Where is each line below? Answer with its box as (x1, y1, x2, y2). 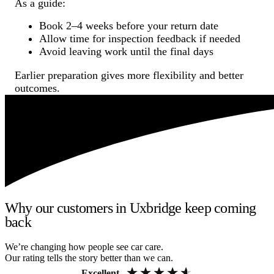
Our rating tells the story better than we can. (5, 253, 173, 264)
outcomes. (15, 81, 60, 94)
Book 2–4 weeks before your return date (39, 19, 218, 32)
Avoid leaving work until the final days (39, 45, 213, 57)
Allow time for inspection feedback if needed (39, 32, 240, 45)
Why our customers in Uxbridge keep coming (5, 200, 256, 217)
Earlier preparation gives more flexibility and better (15, 68, 243, 81)
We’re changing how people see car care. (5, 242, 163, 253)
